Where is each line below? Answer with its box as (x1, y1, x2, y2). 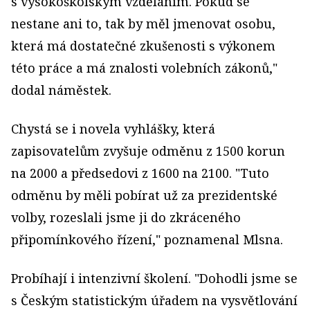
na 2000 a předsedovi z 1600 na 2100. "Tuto (11, 165, 269, 182)
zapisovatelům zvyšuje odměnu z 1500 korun (11, 143, 285, 160)
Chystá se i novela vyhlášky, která (11, 120, 215, 138)
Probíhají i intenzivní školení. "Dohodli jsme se (11, 270, 298, 287)
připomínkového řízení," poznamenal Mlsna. (11, 231, 283, 248)
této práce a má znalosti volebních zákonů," (11, 60, 277, 77)
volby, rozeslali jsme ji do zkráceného (11, 209, 241, 226)
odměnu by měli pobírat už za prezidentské (11, 187, 277, 204)
